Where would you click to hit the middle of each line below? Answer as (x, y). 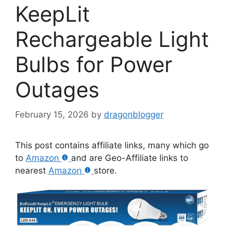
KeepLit (52, 14)
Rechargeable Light (112, 39)
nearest (32, 170)
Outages (57, 90)
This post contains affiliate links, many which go (112, 145)
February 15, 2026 (52, 114)
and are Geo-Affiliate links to (130, 158)
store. (105, 170)
